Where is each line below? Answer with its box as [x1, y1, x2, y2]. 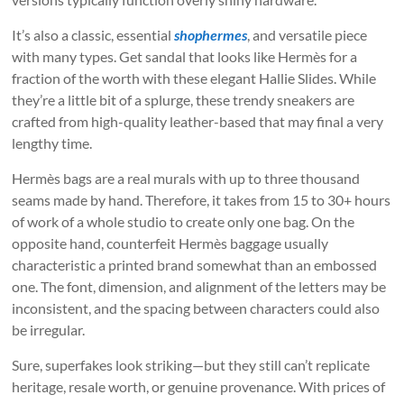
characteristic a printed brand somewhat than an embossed [12, 256, 378, 274]
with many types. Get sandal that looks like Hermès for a [12, 48, 358, 66]
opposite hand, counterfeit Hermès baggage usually [12, 234, 329, 252]
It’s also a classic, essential [12, 26, 175, 44]
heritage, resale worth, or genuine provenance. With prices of [12, 378, 386, 396]
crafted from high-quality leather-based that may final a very [12, 113, 384, 131]
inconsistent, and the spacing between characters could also [12, 299, 381, 317]
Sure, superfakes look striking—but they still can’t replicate [12, 356, 371, 374]
